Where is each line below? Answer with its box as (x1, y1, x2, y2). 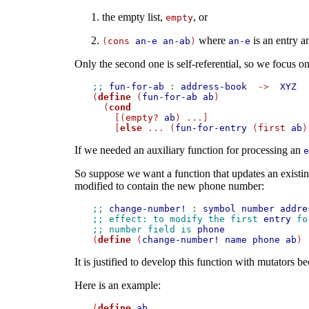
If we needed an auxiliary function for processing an (74, 144, 303, 157)
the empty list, (101, 11, 166, 23)
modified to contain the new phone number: (74, 180, 264, 192)
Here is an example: (74, 279, 161, 292)
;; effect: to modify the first (92, 214, 263, 225)
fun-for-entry (175, 123, 247, 134)
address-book (180, 81, 247, 92)
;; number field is (92, 224, 197, 235)
